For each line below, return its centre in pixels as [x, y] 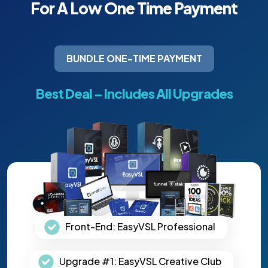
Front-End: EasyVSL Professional [140, 226]
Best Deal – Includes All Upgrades [134, 94]
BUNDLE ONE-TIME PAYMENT [134, 59]
